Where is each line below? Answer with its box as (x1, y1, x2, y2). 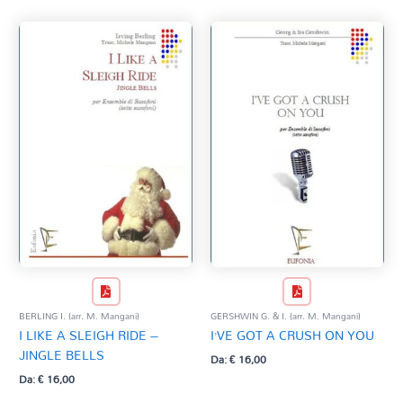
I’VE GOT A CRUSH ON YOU (210, 322, 374, 347)
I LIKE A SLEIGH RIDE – (19, 322, 159, 347)
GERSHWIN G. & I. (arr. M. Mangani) (210, 306, 361, 325)
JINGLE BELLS (19, 342, 105, 367)
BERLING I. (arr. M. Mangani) (19, 306, 140, 325)
